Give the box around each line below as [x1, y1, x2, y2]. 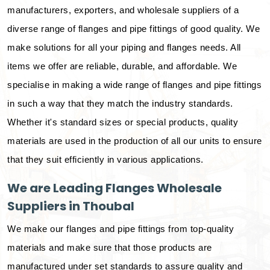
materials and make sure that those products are [7, 242, 212, 253]
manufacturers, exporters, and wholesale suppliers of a [7, 5, 239, 15]
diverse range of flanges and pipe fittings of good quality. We [7, 24, 260, 34]
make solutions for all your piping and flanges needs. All [7, 42, 241, 52]
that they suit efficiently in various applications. [7, 154, 206, 165]
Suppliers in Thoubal [7, 197, 134, 215]
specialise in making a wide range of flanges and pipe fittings [7, 80, 262, 90]
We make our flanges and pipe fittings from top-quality [7, 224, 234, 234]
